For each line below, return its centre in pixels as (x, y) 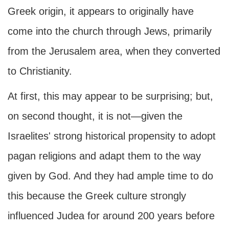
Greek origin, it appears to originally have (101, 11)
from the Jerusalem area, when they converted (114, 51)
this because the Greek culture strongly (97, 196)
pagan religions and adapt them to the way (104, 156)
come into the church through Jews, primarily (110, 31)
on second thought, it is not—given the (95, 116)
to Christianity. (40, 71)
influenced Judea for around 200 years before (111, 216)
